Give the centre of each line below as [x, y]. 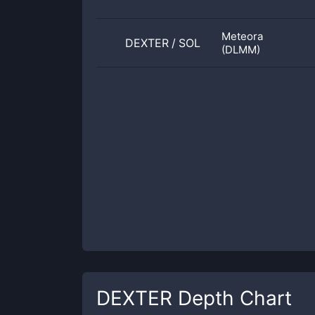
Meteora [242, 36]
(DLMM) [241, 50]
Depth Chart [232, 298]
